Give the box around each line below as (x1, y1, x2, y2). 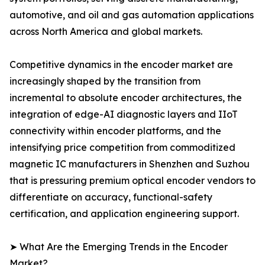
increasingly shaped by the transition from (9, 75, 201, 88)
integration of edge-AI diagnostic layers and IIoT (9, 108, 238, 121)
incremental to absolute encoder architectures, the (9, 92, 242, 104)
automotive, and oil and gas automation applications (9, 9, 254, 21)
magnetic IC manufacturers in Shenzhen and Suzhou (9, 158, 250, 170)
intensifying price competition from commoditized (9, 141, 235, 154)
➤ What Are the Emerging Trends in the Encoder (9, 241, 228, 253)
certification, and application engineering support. (9, 208, 239, 220)
